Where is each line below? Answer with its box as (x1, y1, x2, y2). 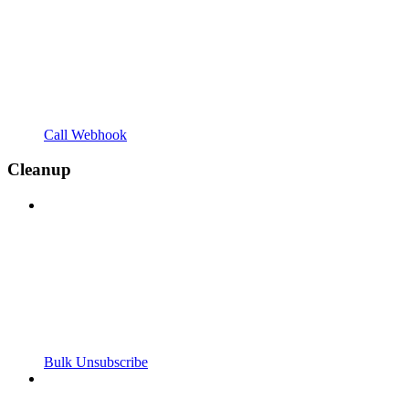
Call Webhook (44, 126, 127, 142)
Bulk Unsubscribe (44, 354, 148, 371)
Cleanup (7, 160, 71, 180)
